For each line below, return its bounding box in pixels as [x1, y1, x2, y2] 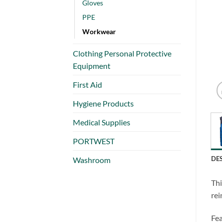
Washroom [73, 155, 111, 165]
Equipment [73, 60, 111, 70]
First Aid [73, 79, 102, 89]
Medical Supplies [73, 117, 130, 127]
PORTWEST [73, 136, 114, 146]
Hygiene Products [73, 98, 134, 108]
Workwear [82, 27, 116, 36]
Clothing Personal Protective [73, 48, 171, 58]
